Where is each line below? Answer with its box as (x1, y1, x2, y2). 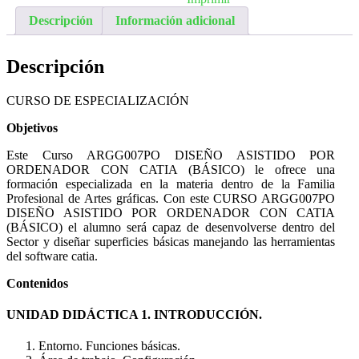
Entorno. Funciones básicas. (38, 339, 180, 353)
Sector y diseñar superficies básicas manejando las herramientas (6, 234, 336, 248)
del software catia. (6, 248, 98, 263)
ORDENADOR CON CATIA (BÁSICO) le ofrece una (6, 162, 336, 176)
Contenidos (6, 276, 68, 290)
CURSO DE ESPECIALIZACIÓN (6, 93, 189, 107)
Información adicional (115, 14, 235, 27)
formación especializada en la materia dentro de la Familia (6, 176, 336, 191)
